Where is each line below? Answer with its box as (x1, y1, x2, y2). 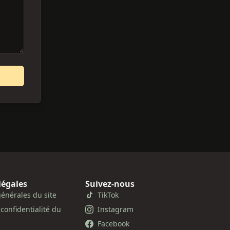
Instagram (98, 204, 134, 214)
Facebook (98, 219, 130, 228)
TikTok (98, 190, 119, 200)
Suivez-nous (85, 178, 135, 189)
